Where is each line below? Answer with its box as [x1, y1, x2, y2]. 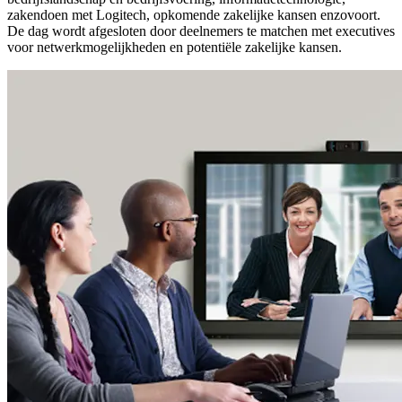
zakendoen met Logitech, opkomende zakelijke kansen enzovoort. [7, 7, 380, 23]
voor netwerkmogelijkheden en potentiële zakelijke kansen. [7, 39, 342, 56]
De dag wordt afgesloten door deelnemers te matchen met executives [7, 23, 395, 39]
